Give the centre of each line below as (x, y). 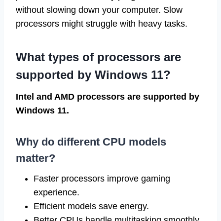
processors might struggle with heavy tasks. (102, 24)
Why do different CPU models (91, 142)
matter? (36, 158)
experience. (56, 193)
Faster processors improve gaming (102, 179)
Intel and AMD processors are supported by (108, 97)
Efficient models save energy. (91, 206)
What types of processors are (98, 57)
